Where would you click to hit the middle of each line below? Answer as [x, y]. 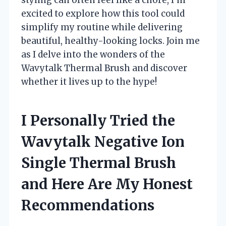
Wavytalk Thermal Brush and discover [104, 68]
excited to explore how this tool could [103, 13]
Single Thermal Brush [99, 163]
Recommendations [88, 205]
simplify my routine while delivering [102, 27]
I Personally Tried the [98, 120]
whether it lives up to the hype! [89, 81]
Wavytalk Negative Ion [103, 142]
